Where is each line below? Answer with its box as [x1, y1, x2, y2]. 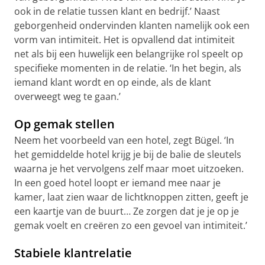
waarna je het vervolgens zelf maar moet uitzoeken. [14, 162, 244, 175]
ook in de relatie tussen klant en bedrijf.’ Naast [14, 5, 220, 18]
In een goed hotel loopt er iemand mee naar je [14, 176, 221, 189]
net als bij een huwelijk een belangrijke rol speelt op [14, 47, 243, 60]
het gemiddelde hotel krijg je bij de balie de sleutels [14, 148, 241, 161]
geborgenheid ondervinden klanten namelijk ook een [14, 19, 250, 32]
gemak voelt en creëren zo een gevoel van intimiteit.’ [14, 219, 247, 232]
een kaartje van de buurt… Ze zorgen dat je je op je [14, 205, 239, 218]
